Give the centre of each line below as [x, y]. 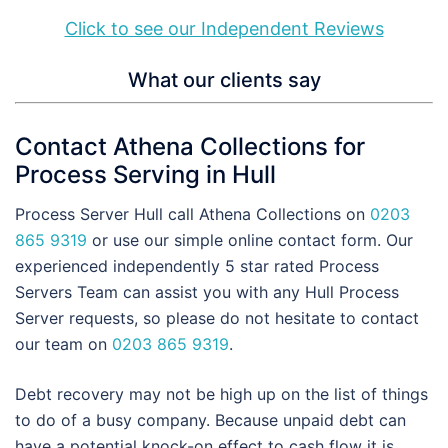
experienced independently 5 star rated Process [197, 265]
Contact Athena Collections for [190, 146]
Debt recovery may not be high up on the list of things [221, 393]
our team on [63, 343]
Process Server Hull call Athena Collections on [192, 213]
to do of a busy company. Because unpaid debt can [210, 419]
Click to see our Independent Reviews [224, 29]
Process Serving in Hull [145, 174]
